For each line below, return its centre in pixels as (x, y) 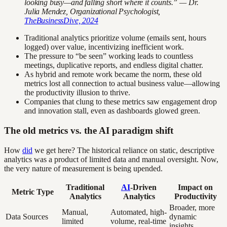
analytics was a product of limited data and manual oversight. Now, (111, 159)
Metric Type (33, 192)
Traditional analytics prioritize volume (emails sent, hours (115, 38)
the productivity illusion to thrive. (77, 93)
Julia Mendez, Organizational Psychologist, (92, 12)
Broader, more (192, 207)
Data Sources (27, 216)
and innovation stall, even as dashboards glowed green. (112, 111)
